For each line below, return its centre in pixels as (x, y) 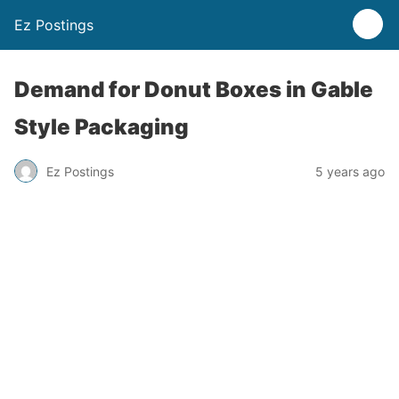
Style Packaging (102, 127)
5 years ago (350, 171)
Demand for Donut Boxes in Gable (194, 90)
